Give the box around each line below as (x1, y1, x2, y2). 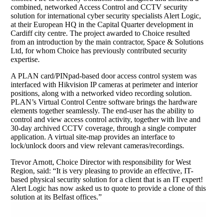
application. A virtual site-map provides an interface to (11, 133, 175, 141)
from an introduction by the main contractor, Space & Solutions (11, 38, 204, 46)
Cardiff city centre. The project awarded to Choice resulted (11, 29, 190, 37)
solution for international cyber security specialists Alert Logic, (11, 12, 201, 20)
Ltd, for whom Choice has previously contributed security (11, 46, 187, 55)
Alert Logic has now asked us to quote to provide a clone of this (11, 184, 206, 192)
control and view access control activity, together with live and (11, 115, 201, 124)
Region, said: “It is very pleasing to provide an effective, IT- (11, 167, 194, 175)
